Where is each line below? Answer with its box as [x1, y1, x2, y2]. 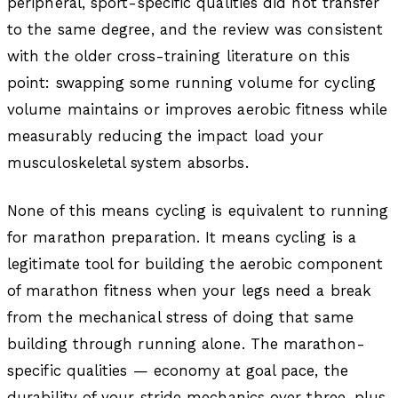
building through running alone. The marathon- [7, 335, 365, 354]
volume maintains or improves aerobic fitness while [7, 100, 388, 119]
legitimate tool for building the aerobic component [7, 255, 384, 274]
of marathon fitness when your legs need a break [7, 282, 371, 300]
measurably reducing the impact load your [7, 127, 324, 146]
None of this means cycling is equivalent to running [7, 202, 389, 220]
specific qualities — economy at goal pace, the [7, 362, 348, 380]
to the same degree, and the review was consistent [7, 20, 384, 39]
